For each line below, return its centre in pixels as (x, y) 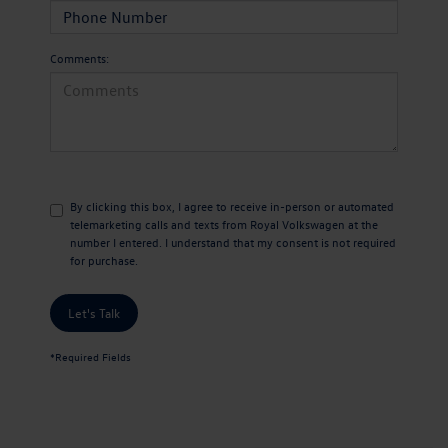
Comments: (79, 57)
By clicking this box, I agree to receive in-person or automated (232, 205)
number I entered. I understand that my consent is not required (233, 241)
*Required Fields (90, 356)
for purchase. (104, 259)
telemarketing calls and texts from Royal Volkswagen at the (224, 223)
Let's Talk (94, 312)
